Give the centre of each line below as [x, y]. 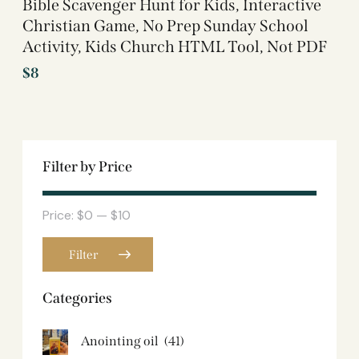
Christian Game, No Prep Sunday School [165, 25]
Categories [77, 298]
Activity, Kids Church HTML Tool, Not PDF [175, 46]
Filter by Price [87, 166]
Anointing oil [119, 341]
